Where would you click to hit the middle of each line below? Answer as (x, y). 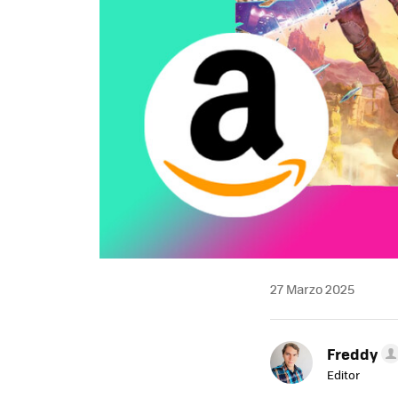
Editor (343, 374)
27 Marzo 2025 (312, 288)
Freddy (352, 353)
